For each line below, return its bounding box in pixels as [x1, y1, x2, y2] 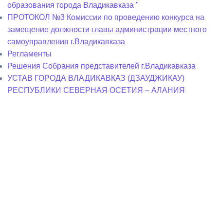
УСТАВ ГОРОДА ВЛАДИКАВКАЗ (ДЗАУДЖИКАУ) [7, 74, 184, 82]
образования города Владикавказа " [7, 1, 139, 9]
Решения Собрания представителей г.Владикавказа [7, 62, 196, 70]
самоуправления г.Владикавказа [7, 37, 125, 46]
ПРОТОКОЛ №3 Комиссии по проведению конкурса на [7, 13, 204, 21]
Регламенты [7, 50, 52, 58]
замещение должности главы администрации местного [7, 25, 207, 34]
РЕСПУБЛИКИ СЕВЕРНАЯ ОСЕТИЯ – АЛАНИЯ [7, 86, 185, 94]
